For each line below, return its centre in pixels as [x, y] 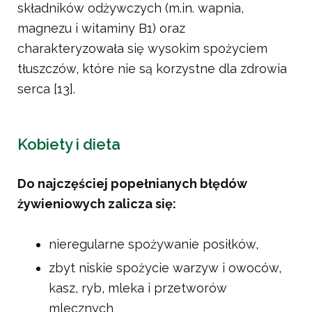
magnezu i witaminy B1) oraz [101, 29]
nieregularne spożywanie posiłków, [154, 244]
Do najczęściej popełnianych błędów [132, 184]
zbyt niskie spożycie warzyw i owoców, [165, 268]
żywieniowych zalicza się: [97, 204]
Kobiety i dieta [69, 145]
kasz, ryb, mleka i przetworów [138, 288]
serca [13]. [46, 89]
